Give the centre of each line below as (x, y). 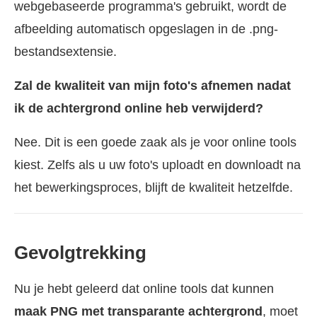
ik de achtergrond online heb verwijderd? (139, 108)
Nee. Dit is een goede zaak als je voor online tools (155, 142)
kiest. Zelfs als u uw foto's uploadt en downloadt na (157, 165)
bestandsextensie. (65, 51)
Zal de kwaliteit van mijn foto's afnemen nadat (152, 85)
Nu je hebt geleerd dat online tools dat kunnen (144, 288)
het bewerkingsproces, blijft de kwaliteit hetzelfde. (154, 187)
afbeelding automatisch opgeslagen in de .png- (146, 29)
